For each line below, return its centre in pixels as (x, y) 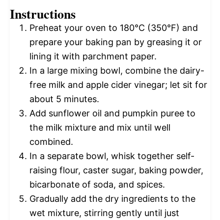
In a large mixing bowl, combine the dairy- (117, 71)
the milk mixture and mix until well (100, 128)
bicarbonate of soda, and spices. (97, 185)
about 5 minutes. (64, 99)
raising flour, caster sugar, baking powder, (116, 170)
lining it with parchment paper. (93, 56)
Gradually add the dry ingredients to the (112, 199)
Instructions (43, 14)
